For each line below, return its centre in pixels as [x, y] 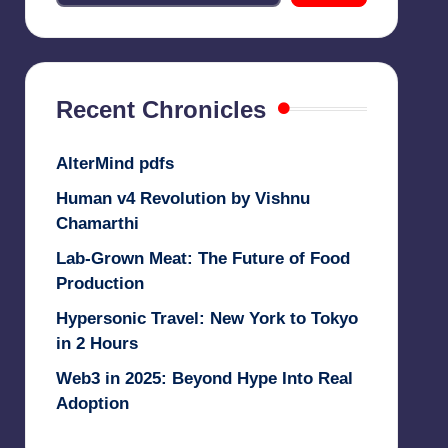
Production [99, 283]
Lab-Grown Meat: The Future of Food [202, 258]
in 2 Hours [96, 343]
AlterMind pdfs [114, 163]
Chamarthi [97, 223]
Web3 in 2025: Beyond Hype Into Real [204, 378]
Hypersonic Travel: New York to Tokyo [206, 318]
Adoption [92, 403]
